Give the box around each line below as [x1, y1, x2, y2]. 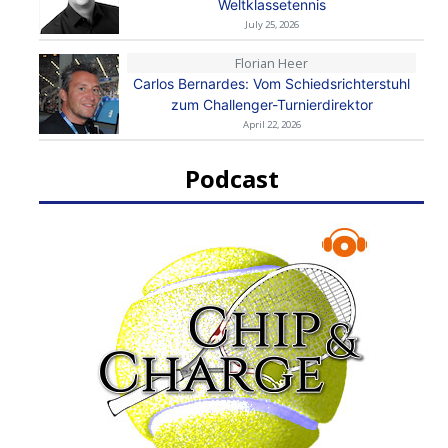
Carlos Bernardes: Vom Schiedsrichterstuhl [133, 75, 410, 93]
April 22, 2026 [242, 118, 301, 132]
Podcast [184, 162, 279, 196]
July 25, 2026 [244, 18, 299, 32]
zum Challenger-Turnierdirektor [170, 96, 373, 114]
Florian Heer [235, 54, 308, 73]
